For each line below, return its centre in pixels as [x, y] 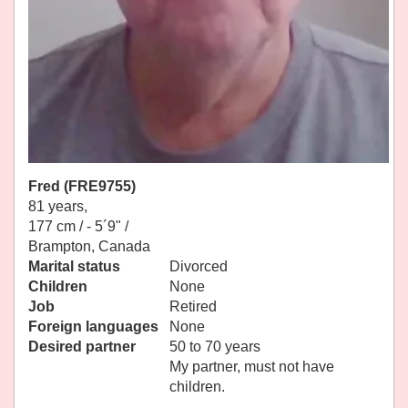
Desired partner [82, 347]
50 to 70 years [215, 347]
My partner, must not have [252, 367]
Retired [193, 307]
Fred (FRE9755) [82, 187]
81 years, [58, 207]
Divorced [199, 267]
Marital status [74, 267]
